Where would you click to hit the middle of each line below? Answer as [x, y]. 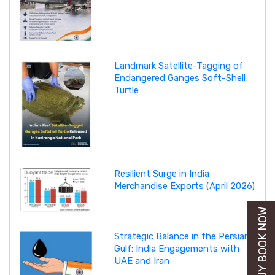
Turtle [126, 91]
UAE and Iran [141, 261]
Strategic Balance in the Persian [182, 236]
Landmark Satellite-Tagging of [178, 66]
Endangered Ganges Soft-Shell [180, 78]
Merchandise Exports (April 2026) [184, 186]
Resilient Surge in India [161, 174]
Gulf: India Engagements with [176, 248]
